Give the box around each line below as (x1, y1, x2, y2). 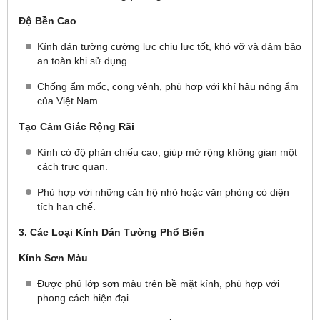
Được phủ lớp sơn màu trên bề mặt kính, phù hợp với (37, 278, 279, 289)
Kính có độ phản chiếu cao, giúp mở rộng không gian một (37, 146, 297, 158)
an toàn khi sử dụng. (37, 55, 130, 66)
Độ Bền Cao (19, 15, 76, 26)
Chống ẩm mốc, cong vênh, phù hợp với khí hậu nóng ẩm (37, 81, 299, 92)
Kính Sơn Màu (19, 252, 88, 264)
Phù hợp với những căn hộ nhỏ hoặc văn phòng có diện (37, 186, 289, 198)
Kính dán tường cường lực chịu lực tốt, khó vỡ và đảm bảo (37, 41, 301, 52)
